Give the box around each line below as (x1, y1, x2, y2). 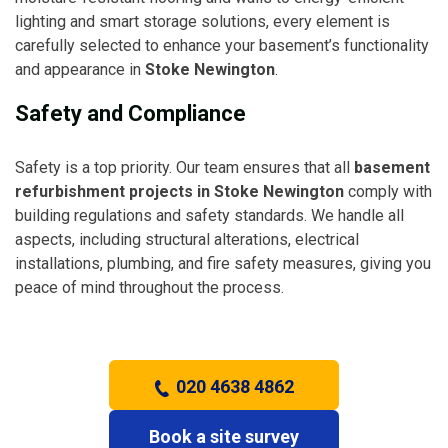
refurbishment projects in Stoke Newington (15, 181, 344, 201)
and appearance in (15, 59, 145, 79)
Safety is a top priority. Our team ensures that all (15, 157, 354, 177)
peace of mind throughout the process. (15, 277, 284, 297)
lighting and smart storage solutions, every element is (15, 11, 390, 31)
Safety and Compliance (15, 100, 246, 126)
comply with (344, 181, 432, 201)
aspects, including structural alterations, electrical (15, 229, 359, 249)
